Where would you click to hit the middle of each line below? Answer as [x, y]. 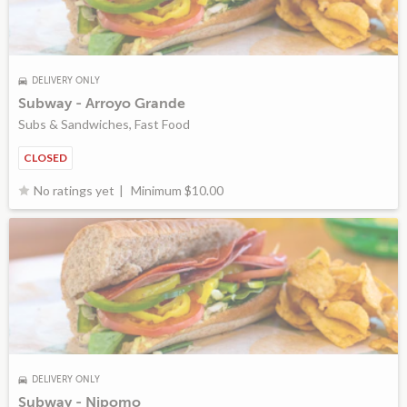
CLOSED [45, 158]
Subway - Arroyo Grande [102, 104]
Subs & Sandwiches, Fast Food [104, 124]
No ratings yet [74, 190]
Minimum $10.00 [176, 190]
